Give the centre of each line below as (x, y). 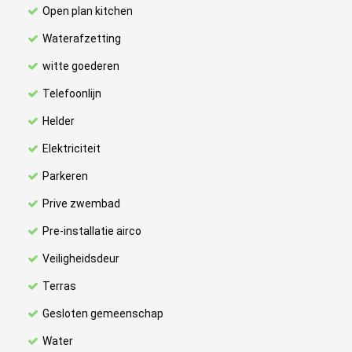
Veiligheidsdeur (81, 258)
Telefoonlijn (72, 93)
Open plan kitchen (88, 11)
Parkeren (65, 176)
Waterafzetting (82, 38)
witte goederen (81, 66)
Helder (59, 121)
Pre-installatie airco (92, 231)
